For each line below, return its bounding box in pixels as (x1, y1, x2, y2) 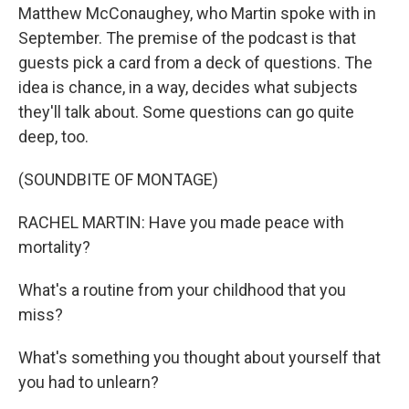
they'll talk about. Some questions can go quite (18, 102, 354, 122)
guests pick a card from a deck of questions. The (18, 53, 372, 73)
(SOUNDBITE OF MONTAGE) (18, 170, 218, 190)
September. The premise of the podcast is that (18, 28, 356, 48)
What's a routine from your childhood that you (18, 280, 346, 300)
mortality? (18, 237, 90, 257)
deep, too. (18, 127, 89, 147)
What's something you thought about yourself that (18, 348, 381, 368)
